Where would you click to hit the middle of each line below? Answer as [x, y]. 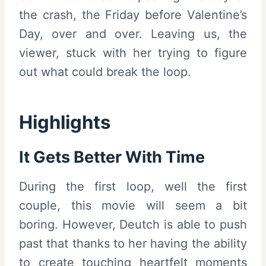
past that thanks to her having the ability [133, 244]
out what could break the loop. [105, 72]
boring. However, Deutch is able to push [133, 225]
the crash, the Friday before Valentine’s [133, 15]
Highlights [65, 122]
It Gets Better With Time [112, 157]
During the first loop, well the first [133, 187]
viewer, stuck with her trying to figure [133, 53]
